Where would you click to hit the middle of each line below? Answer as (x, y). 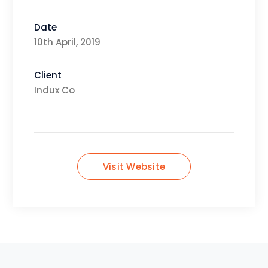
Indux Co (55, 90)
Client (48, 75)
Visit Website (134, 167)
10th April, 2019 (68, 42)
